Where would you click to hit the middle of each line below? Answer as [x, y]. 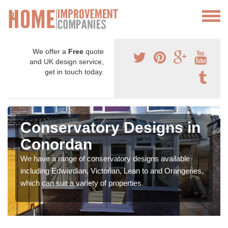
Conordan [56, 145]
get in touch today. [74, 72]
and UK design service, [67, 62]
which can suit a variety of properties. [82, 183]
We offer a [50, 52]
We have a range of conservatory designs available [105, 159]
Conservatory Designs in [110, 128]
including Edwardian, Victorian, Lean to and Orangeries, [112, 171]
